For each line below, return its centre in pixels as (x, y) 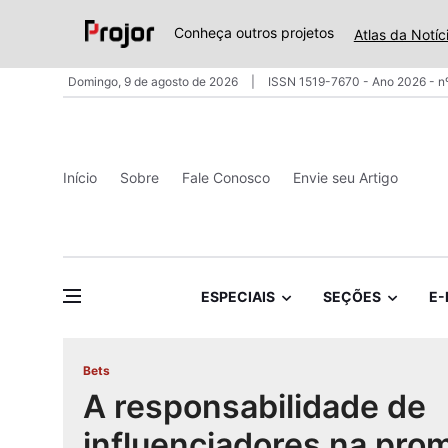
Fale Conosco (226, 177)
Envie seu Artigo (345, 177)
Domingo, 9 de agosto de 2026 (154, 81)
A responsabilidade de (254, 407)
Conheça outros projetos (253, 33)
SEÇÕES (351, 297)
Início (80, 177)
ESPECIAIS (237, 297)
